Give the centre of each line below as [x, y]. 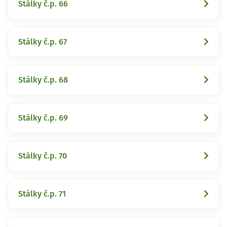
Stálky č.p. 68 [43, 80]
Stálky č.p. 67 [43, 42]
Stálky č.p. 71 [42, 194]
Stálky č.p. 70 [43, 156]
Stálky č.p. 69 [43, 118]
